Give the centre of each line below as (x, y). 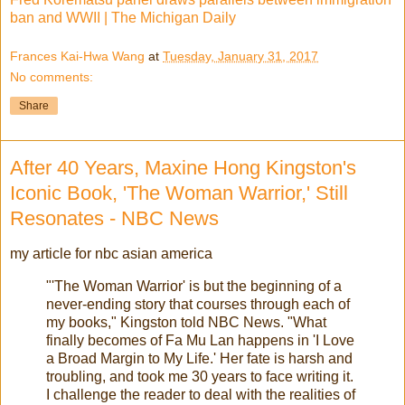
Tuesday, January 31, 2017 (240, 57)
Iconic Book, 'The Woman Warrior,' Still (179, 193)
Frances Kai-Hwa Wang (77, 57)
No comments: (52, 77)
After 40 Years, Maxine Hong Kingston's (183, 168)
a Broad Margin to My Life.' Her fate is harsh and (199, 359)
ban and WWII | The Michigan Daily (123, 17)
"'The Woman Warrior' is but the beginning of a (194, 287)
